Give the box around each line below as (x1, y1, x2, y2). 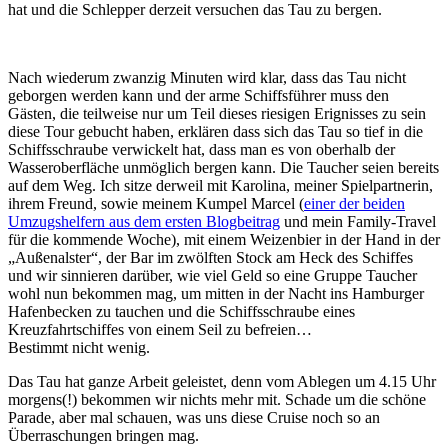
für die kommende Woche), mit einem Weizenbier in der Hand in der (8, 230, 440, 248)
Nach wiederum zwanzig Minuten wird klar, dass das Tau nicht (8, 68, 406, 86)
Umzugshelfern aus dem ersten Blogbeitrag (8, 212, 280, 230)
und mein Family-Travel (280, 212, 436, 230)
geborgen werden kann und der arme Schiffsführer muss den (8, 86, 389, 104)
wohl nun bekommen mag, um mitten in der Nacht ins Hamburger (8, 284, 424, 302)
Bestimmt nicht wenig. (8, 338, 150, 356)
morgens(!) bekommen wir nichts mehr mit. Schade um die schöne (8, 390, 426, 408)
